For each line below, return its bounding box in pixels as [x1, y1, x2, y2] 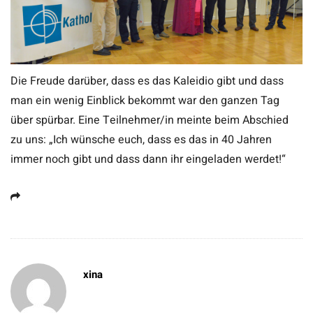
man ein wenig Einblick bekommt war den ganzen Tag [10, 92, 279, 109]
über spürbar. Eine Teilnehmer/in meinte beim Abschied [10, 111, 289, 129]
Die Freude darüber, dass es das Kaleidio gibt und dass [10, 72, 284, 89]
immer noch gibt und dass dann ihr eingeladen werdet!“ [10, 150, 286, 168]
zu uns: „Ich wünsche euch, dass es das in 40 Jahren [10, 131, 272, 148]
